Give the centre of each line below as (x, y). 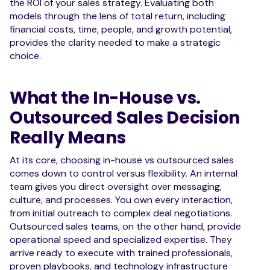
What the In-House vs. (105, 98)
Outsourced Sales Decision (125, 118)
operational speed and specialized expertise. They (121, 239)
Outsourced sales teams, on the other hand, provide (125, 226)
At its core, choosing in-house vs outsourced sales (122, 160)
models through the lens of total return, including (118, 16)
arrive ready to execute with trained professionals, (121, 253)
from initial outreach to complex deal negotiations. (121, 213)
